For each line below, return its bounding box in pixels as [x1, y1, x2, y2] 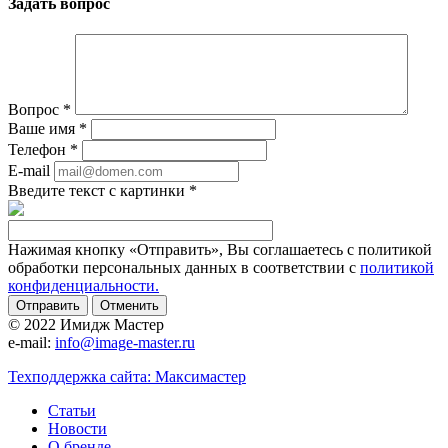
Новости [48, 420, 107, 438]
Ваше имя [8, 120, 79, 138]
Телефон [8, 141, 70, 159]
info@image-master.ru [55, 334, 195, 352]
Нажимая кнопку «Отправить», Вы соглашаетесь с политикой [8, 241, 432, 259]
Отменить [100, 298, 159, 314]
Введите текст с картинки [8, 182, 189, 200]
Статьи [48, 402, 96, 420]
